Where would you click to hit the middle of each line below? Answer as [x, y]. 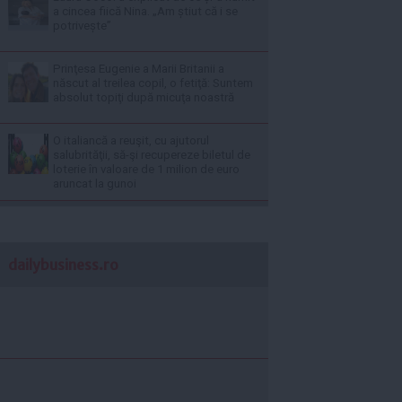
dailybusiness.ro [63, 264]
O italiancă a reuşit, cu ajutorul [131, 140]
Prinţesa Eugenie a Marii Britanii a [139, 68]
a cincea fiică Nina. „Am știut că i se [145, 11]
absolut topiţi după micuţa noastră [144, 97]
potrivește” [82, 25]
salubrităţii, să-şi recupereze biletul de [152, 154]
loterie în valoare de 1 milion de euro [146, 169]
